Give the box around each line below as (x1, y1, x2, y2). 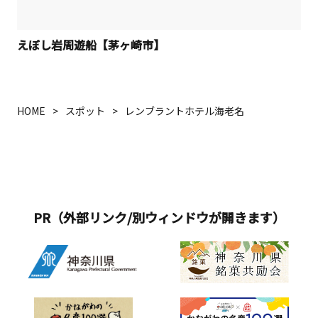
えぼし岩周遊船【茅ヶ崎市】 (17, 36, 165, 54)
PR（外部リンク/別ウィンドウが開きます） (33, 208, 285, 227)
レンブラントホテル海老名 (125, 104, 254, 119)
